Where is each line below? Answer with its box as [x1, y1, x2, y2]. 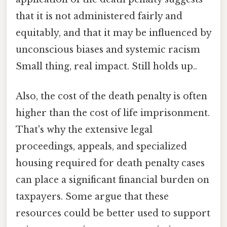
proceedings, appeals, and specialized [16, 141, 187, 153]
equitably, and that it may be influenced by [16, 27, 211, 39]
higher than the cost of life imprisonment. [16, 107, 210, 119]
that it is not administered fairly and [16, 10, 182, 22]
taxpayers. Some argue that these [16, 191, 169, 203]
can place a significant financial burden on [16, 174, 209, 186]
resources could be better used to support [16, 208, 210, 219]
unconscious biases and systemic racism [16, 44, 200, 55]
